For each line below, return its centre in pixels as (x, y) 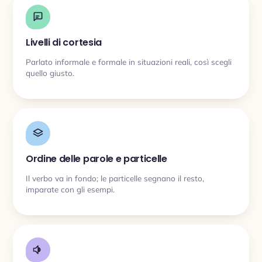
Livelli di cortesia (64, 42)
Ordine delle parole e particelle (96, 159)
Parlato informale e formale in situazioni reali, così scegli (129, 61)
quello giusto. (50, 73)
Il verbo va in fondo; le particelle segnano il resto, (115, 178)
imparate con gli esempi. (70, 189)
